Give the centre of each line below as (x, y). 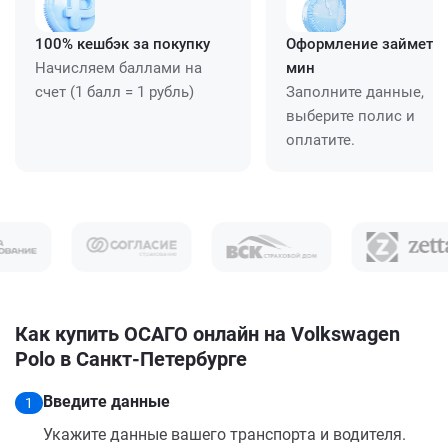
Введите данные (106, 401)
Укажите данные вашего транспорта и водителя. (224, 434)
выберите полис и (350, 115)
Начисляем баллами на (118, 67)
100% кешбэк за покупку (122, 43)
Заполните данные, (355, 91)
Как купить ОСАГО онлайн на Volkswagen (207, 333)
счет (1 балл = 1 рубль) (114, 91)
